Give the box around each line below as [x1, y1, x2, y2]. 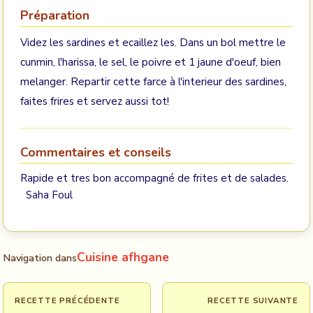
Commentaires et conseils [20, 144, 171, 161]
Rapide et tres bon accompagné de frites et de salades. [20, 171, 289, 185]
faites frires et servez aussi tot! [20, 94, 169, 108]
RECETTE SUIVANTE [208, 295, 298, 306]
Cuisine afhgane [77, 249, 169, 265]
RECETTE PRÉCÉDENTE [15, 295, 120, 306]
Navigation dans [3, 251, 77, 265]
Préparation [20, 7, 89, 24]
